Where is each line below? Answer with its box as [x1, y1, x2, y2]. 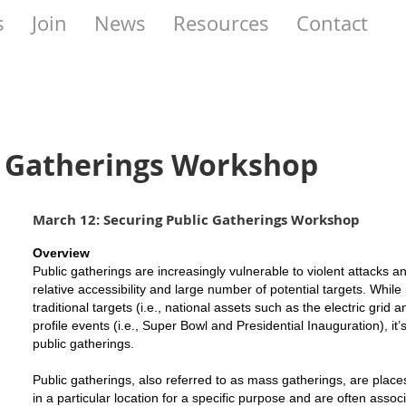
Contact [296, 10, 368, 36]
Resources [173, 10, 269, 36]
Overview [33, 246, 90, 260]
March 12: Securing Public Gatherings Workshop [33, 210, 360, 229]
